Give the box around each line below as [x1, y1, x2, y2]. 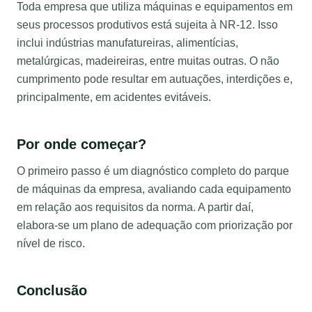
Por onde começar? [17, 136, 146, 153]
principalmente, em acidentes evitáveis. [17, 91, 211, 104]
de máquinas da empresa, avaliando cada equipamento [17, 183, 291, 196]
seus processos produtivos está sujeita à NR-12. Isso [17, 19, 278, 31]
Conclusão [17, 283, 87, 299]
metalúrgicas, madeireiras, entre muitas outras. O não [17, 55, 279, 68]
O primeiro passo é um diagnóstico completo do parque [17, 165, 289, 178]
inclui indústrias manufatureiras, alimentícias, [17, 37, 238, 49]
